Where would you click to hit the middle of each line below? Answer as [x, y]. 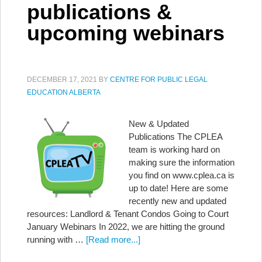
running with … [56, 239]
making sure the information [182, 162]
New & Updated [159, 124]
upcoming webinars [126, 33]
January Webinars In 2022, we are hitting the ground [126, 227]
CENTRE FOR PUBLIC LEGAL [159, 80]
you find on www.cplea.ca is [182, 175]
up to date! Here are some [178, 188]
